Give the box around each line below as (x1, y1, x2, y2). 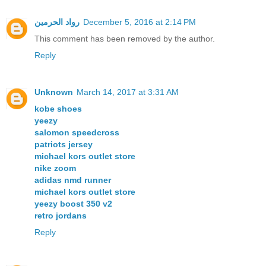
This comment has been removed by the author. (34, 33, 215, 43)
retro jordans (34, 210, 87, 220)
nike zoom (34, 163, 76, 173)
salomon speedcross (34, 127, 119, 137)
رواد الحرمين (34, 17, 80, 27)
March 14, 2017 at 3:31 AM (77, 87, 179, 97)
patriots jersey (34, 139, 93, 149)
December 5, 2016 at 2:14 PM (83, 17, 196, 27)
